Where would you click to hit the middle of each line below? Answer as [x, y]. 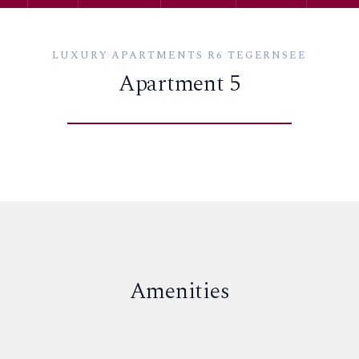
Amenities [179, 292]
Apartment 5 [179, 84]
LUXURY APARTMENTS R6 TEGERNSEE [179, 56]
